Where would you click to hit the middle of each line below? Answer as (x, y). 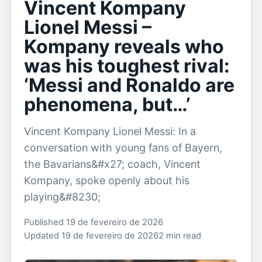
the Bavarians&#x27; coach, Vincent (112, 164)
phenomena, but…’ (107, 104)
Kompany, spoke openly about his (107, 180)
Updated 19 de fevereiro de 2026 (91, 236)
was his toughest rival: (127, 66)
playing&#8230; (62, 197)
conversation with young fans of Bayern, (123, 148)
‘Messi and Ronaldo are (129, 85)
